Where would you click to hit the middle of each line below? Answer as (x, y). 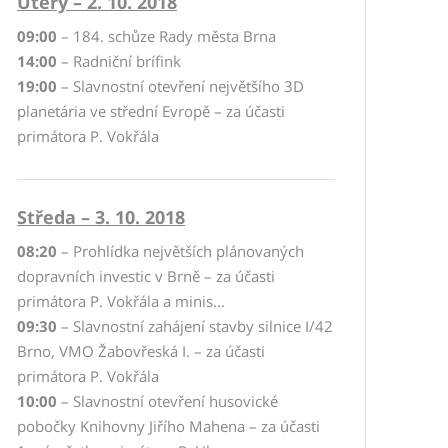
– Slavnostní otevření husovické (167, 401)
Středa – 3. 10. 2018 (101, 217)
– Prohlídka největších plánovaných (180, 251)
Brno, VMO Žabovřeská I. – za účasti (141, 351)
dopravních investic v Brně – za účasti (146, 276)
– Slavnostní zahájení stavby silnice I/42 (195, 326)
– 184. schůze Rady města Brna (168, 36)
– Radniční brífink (119, 61)
